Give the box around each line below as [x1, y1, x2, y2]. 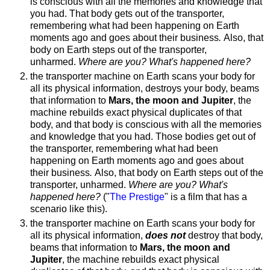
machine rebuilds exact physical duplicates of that [30, 107, 242, 118]
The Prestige [110, 191, 165, 202]
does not [145, 230, 188, 240]
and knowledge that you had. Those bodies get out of [30, 131, 256, 142]
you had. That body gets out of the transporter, [30, 8, 224, 19]
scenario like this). [30, 203, 110, 214]
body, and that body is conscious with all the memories [30, 119, 262, 130]
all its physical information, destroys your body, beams [30, 83, 259, 93]
